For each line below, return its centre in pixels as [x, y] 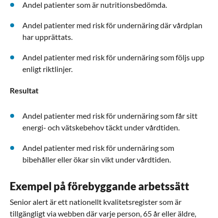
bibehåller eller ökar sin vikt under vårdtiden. [97, 159]
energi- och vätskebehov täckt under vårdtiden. [101, 127]
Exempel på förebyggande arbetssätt [100, 186]
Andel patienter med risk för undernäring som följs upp [113, 57]
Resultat [24, 90]
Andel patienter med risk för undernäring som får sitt [110, 116]
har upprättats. [47, 37]
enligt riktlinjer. [47, 69]
